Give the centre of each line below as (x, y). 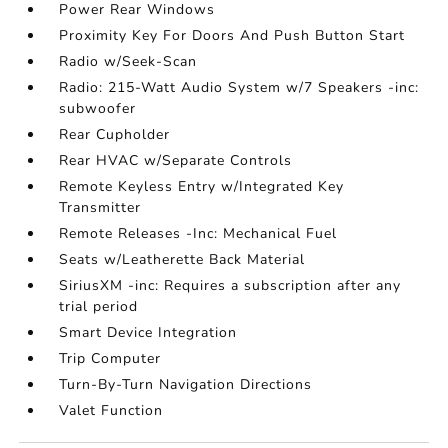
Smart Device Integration (148, 332)
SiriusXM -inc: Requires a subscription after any (230, 285)
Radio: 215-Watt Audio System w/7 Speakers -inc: (239, 87)
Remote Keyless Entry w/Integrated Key (202, 186)
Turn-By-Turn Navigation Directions (186, 384)
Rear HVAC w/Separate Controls (176, 160)
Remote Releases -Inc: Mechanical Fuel (198, 233)
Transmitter (100, 207)
